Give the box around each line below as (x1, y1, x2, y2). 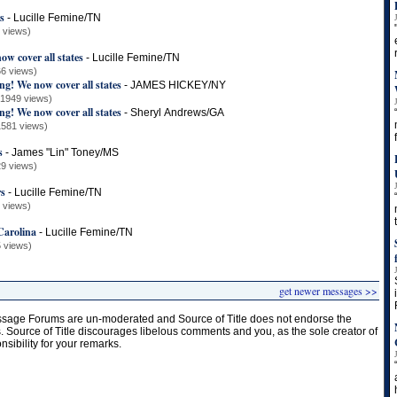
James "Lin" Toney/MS (12, 146, 119, 159)
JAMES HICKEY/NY (130, 79, 226, 91)
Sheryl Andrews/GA (130, 106, 224, 119)
